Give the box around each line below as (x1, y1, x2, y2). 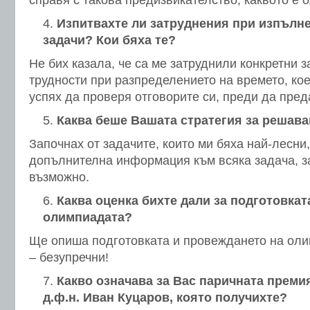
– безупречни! (29, 250, 109, 264)
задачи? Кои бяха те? (43, 33, 176, 47)
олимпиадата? (43, 210, 132, 224)
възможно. (29, 170, 89, 184)
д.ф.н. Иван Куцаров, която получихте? (43, 291, 287, 304)
